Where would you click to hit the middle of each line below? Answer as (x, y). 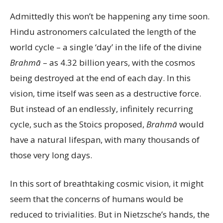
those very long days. (51, 155)
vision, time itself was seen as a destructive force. (106, 93)
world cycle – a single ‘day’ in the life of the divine (106, 47)
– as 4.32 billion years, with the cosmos (118, 62)
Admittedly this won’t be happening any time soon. (110, 16)
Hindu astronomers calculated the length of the (103, 32)
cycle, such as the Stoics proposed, (78, 124)
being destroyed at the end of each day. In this (100, 78)
